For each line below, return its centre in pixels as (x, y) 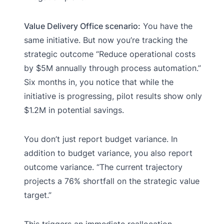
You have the (166, 26)
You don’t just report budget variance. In (101, 139)
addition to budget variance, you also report (108, 153)
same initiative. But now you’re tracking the (106, 40)
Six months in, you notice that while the (99, 82)
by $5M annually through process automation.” (112, 68)
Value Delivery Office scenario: (82, 26)
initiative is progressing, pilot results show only (113, 96)
